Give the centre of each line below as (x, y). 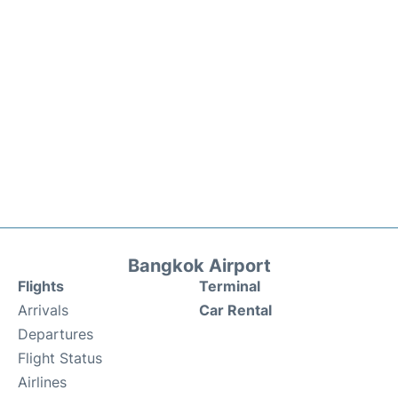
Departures (56, 334)
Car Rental (235, 310)
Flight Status (60, 358)
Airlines (42, 382)
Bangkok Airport (199, 266)
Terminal (230, 287)
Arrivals (43, 310)
